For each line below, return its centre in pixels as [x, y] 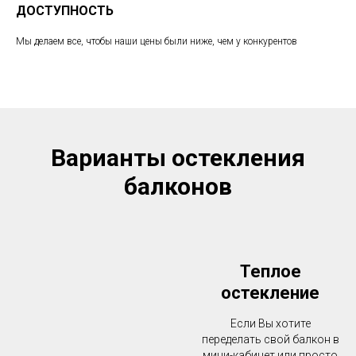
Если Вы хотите [270, 323]
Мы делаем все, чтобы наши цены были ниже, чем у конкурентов [157, 41]
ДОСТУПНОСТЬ [65, 11]
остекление [270, 293]
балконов [178, 186]
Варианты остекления [178, 158]
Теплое [270, 271]
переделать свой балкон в [270, 339]
